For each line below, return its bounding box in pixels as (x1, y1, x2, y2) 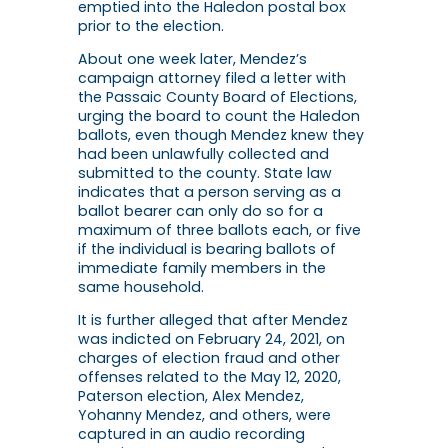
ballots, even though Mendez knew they (78, 125, 364, 146)
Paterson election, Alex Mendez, (78, 386, 304, 407)
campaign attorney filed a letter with (78, 68, 346, 89)
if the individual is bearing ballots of (78, 239, 336, 260)
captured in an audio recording (78, 424, 305, 445)
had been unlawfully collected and (78, 144, 329, 165)
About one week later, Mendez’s (78, 49, 307, 70)
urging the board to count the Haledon (78, 106, 360, 127)
